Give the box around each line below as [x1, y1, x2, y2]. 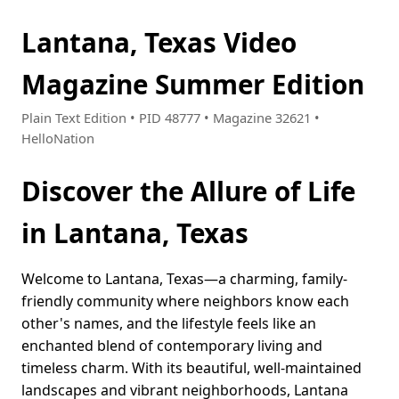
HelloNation [21, 129, 94, 148]
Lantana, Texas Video [21, 24, 297, 61]
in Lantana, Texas [21, 215, 248, 252]
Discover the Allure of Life [21, 173, 355, 210]
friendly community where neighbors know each [21, 291, 349, 312]
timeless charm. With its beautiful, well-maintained [21, 358, 362, 379]
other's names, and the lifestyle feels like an [21, 313, 316, 334]
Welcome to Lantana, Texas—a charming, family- [21, 269, 347, 289]
